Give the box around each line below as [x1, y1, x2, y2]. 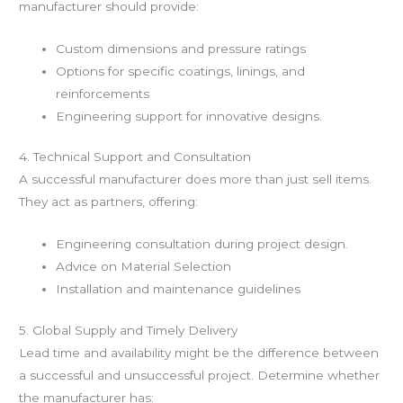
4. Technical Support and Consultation [19, 149, 252, 165]
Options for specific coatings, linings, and [56, 63, 306, 78]
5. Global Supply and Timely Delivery [19, 322, 238, 337]
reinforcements [56, 85, 150, 101]
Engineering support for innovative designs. [56, 108, 323, 123]
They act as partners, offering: [19, 194, 199, 210]
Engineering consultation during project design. [56, 236, 349, 251]
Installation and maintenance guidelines [56, 281, 301, 296]
